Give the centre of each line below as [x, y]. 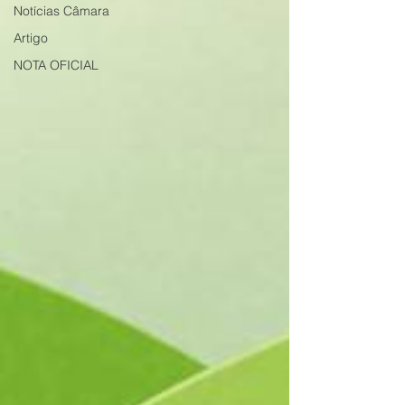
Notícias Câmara [61, 11]
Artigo [31, 38]
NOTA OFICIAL [56, 65]
